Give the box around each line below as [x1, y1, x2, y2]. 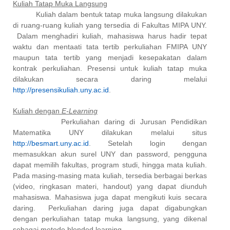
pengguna [174, 149, 207, 158]
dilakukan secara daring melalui [13, 74, 207, 83]
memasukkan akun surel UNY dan [13, 149, 137, 158]
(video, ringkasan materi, [13, 182, 103, 190]
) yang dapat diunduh [130, 182, 207, 190]
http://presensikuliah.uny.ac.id [13, 85, 109, 94]
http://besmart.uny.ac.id [13, 139, 89, 147]
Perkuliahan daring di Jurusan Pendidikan [13, 117, 207, 126]
